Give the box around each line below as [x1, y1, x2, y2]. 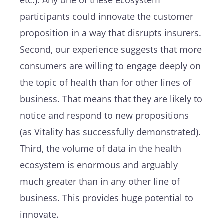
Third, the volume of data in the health [20, 142, 181, 154]
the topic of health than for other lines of [20, 76, 191, 88]
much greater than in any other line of [20, 175, 180, 187]
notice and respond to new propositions [20, 109, 189, 121]
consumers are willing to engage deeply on [20, 59, 201, 72]
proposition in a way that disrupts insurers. [20, 26, 201, 39]
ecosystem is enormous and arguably [20, 158, 178, 171]
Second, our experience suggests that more [20, 43, 202, 55]
